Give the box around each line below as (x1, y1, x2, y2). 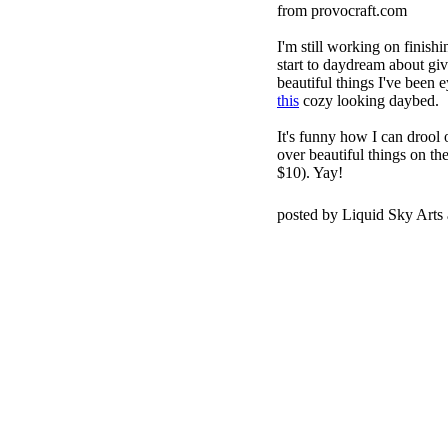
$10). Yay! (277, 164, 343, 181)
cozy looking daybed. (299, 92, 439, 109)
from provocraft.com (277, 2, 407, 19)
